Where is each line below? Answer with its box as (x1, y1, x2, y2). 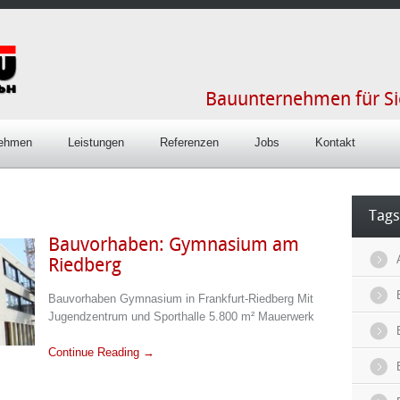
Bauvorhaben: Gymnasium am (48, 236, 299, 255)
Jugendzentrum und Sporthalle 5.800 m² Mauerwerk (48, 310, 314, 323)
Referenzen (160, 136, 219, 149)
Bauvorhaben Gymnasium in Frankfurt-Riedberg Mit (48, 292, 313, 305)
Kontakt (315, 136, 355, 149)
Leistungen (68, 136, 124, 149)
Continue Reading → (48, 346, 154, 359)
